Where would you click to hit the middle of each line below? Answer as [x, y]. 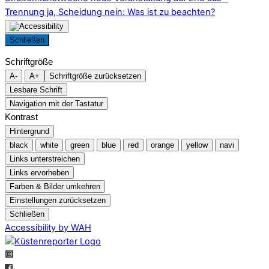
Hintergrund [29, 131]
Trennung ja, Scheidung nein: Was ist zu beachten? [110, 12]
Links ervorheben [39, 173]
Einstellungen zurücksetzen [58, 201]
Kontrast [21, 117]
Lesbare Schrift [36, 90]
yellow [197, 145]
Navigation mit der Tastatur [56, 104]
